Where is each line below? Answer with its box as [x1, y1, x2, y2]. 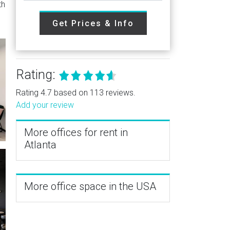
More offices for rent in [24, 126, 128, 139]
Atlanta [24, 139, 56, 151]
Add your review [16, 100, 74, 110]
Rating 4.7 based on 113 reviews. [16, 88, 136, 98]
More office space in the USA [24, 180, 156, 193]
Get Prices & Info [52, 18, 134, 28]
